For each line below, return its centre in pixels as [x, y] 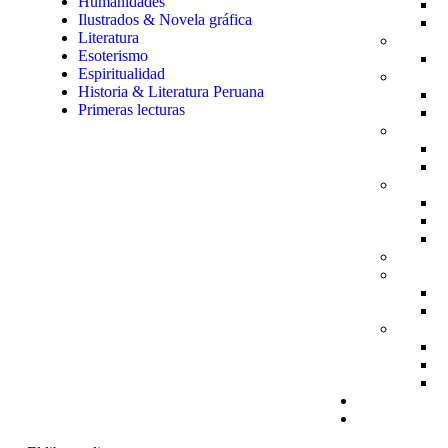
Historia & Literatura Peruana [171, 91]
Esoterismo [113, 55]
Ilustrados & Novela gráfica [165, 19]
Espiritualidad [121, 73]
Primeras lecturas [131, 109]
